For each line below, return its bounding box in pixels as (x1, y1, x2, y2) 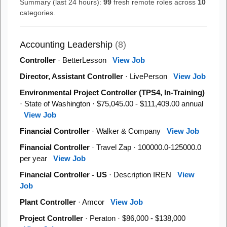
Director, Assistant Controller (20, 72, 123, 81)
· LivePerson (123, 72, 173, 81)
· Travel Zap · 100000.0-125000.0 (90, 143, 201, 152)
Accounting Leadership (20, 40, 115, 50)
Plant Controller (20, 198, 76, 206)
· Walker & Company (90, 127, 167, 135)
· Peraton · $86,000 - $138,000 (83, 214, 185, 222)
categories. (20, 9, 55, 17)
